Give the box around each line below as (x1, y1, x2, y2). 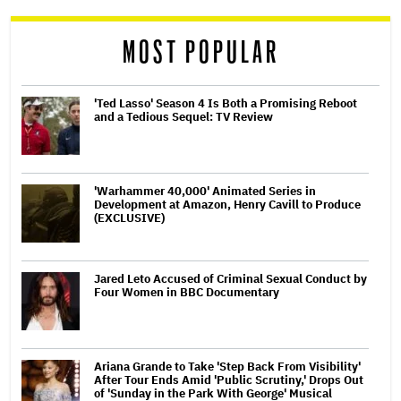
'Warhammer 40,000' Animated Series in (94, 183, 316, 199)
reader (10, 4, 96, 32)
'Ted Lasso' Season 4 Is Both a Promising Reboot (94, 95, 357, 111)
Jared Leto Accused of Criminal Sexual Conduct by (94, 270, 367, 286)
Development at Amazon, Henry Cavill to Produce (94, 196, 361, 212)
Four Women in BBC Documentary (94, 284, 279, 300)
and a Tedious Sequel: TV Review (94, 108, 273, 124)
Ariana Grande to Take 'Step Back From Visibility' (94, 358, 361, 374)
